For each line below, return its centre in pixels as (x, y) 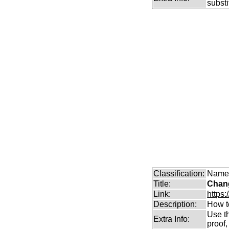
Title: (162, 184)
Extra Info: (172, 219)
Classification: (179, 174)
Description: (175, 204)
